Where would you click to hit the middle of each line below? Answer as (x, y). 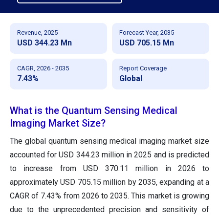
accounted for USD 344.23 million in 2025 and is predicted (109, 154)
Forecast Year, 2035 (147, 32)
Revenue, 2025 (37, 32)
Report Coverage (143, 68)
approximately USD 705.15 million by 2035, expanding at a (109, 182)
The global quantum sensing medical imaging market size (109, 141)
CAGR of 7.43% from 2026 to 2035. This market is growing (109, 196)
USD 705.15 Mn (147, 43)
